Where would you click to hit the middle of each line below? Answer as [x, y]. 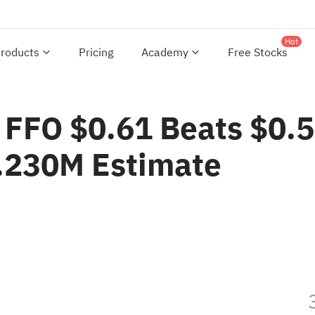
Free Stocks [258, 53]
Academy [165, 53]
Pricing [96, 53]
